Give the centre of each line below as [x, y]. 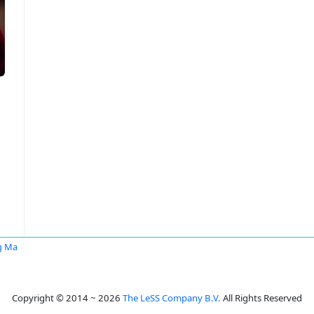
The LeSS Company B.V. [172, 298]
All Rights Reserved [261, 298]
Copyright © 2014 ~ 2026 [67, 298]
